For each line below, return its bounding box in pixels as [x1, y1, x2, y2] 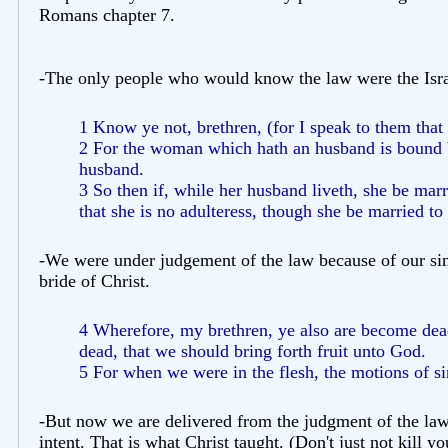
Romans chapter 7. [39, 4, 175, 25]
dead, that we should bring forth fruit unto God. [79, 340, 426, 361]
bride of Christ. [39, 270, 150, 291]
